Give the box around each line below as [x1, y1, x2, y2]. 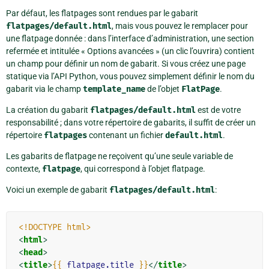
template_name [83, 84, 145, 95]
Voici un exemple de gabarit [6, 185, 109, 195]
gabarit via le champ [6, 84, 83, 94]
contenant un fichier [87, 130, 165, 141]
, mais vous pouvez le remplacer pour [112, 21, 248, 31]
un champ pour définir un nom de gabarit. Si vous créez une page [6, 59, 246, 69]
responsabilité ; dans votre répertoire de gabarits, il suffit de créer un [6, 118, 256, 128]
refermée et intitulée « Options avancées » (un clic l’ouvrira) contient [6, 46, 255, 56]
